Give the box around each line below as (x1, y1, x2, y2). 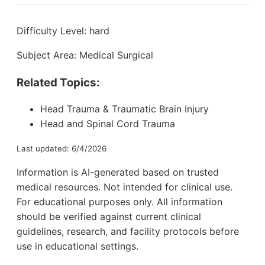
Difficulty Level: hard (17, 24, 109, 37)
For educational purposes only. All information (17, 196, 222, 208)
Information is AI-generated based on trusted (17, 166, 219, 179)
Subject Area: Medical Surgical (17, 49, 153, 61)
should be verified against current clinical (17, 211, 201, 223)
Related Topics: (17, 75, 100, 89)
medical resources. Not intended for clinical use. (17, 181, 232, 193)
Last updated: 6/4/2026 (17, 144, 106, 154)
